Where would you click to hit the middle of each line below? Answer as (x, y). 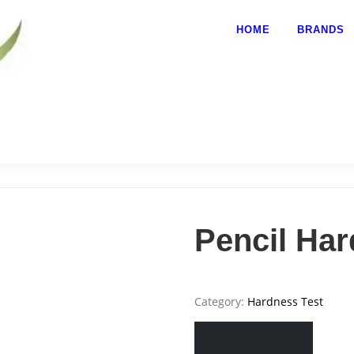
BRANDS (321, 30)
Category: (221, 301)
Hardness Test (286, 301)
